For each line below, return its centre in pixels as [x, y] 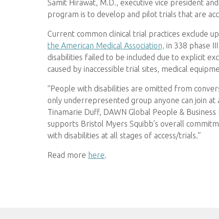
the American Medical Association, [106, 45]
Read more [68, 155]
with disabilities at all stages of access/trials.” [124, 135]
